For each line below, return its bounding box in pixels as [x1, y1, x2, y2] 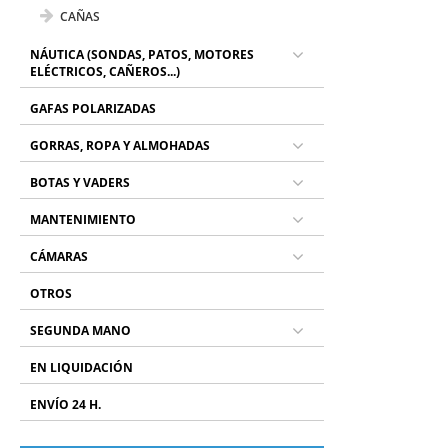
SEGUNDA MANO [30, 322, 132, 339]
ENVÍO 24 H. [30, 396, 102, 413]
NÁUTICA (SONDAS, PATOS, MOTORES [30, 46, 255, 63]
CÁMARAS [30, 248, 89, 265]
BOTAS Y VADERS [30, 174, 131, 191]
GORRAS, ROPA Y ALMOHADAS [30, 137, 211, 154]
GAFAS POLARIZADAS [30, 100, 157, 117]
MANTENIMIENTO [30, 211, 137, 228]
